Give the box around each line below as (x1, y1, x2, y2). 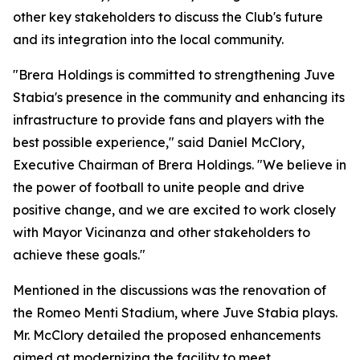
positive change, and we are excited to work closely (13, 202, 336, 218)
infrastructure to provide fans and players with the (13, 112, 325, 128)
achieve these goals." (13, 247, 145, 263)
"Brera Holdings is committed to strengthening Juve (13, 67, 335, 83)
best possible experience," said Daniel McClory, (13, 134, 305, 150)
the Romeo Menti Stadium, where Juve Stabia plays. (13, 305, 337, 321)
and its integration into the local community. (13, 31, 284, 47)
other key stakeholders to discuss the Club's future (13, 9, 323, 25)
